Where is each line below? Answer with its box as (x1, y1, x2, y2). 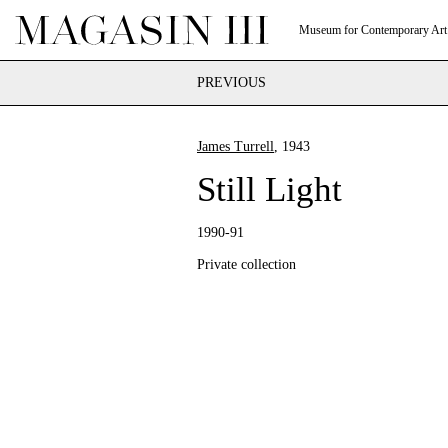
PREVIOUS (197, 75, 266, 90)
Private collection (197, 257, 296, 272)
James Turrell (197, 139, 274, 154)
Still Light (197, 170, 342, 209)
